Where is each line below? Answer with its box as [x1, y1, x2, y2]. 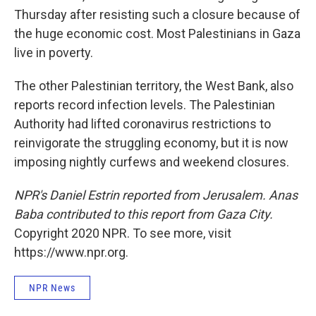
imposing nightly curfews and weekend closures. [14, 154, 289, 170]
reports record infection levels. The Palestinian [14, 97, 275, 113]
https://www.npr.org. [14, 245, 128, 260]
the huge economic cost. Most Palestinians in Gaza [14, 26, 300, 42]
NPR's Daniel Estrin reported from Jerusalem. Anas [14, 188, 298, 203]
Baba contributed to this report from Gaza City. [14, 207, 273, 222]
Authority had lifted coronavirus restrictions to [14, 116, 271, 132]
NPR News [29, 282, 75, 294]
